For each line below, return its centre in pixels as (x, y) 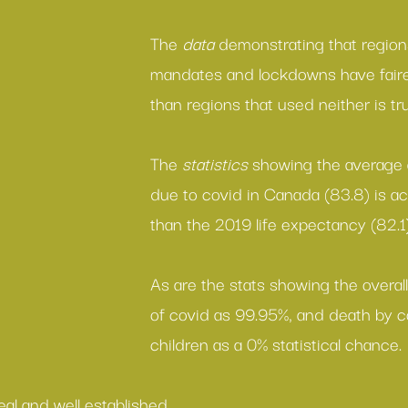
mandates (186, 73)
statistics (217, 163)
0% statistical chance (323, 343)
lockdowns (297, 73)
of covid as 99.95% (219, 313)
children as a (199, 343)
